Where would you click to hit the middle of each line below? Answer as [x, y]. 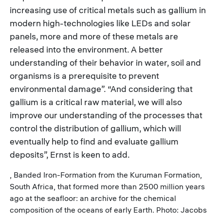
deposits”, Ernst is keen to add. [70, 154]
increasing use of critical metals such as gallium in [108, 10]
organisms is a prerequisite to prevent [84, 75]
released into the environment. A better [86, 49]
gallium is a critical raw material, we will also [96, 102]
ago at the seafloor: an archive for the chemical [93, 198]
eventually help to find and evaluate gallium [94, 141]
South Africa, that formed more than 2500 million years [107, 186]
